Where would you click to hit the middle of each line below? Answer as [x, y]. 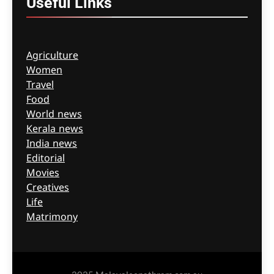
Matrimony [52, 218]
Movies [43, 174]
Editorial [46, 159]
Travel [40, 86]
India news [52, 145]
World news [54, 115]
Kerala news [55, 130]
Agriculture [52, 57]
